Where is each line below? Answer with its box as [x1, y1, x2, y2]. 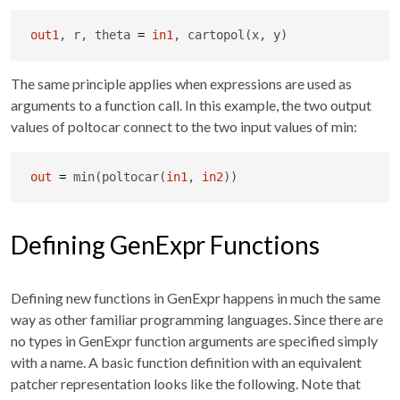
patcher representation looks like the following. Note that [11, 374, 361, 392]
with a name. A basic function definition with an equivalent [11, 353, 362, 371]
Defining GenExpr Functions [11, 229, 320, 260]
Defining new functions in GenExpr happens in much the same [11, 288, 380, 306]
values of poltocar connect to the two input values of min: [11, 117, 357, 135]
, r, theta [58, 27, 137, 42]
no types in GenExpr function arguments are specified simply [11, 331, 378, 349]
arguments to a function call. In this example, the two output [11, 96, 371, 113]
